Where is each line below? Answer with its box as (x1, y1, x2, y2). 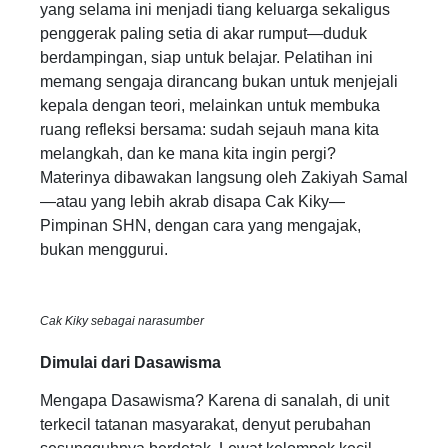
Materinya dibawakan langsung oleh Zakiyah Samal (40, 169, 408, 187)
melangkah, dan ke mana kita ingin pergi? (40, 145, 336, 163)
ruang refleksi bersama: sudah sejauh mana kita (40, 121, 379, 139)
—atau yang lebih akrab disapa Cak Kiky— (40, 193, 345, 211)
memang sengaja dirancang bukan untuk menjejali (40, 73, 398, 91)
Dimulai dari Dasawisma (40, 354, 221, 372)
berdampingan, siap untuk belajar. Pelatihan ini (40, 49, 373, 67)
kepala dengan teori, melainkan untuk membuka (40, 97, 380, 115)
